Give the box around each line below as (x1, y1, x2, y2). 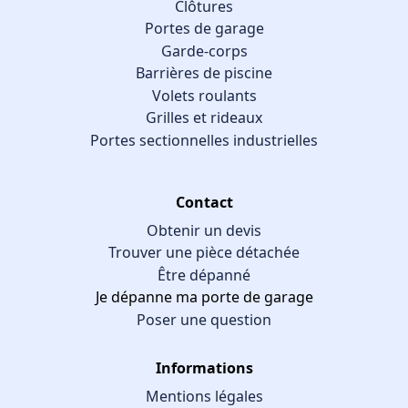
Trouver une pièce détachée (108, 242, 300, 263)
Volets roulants (151, 85, 257, 106)
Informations (155, 357, 253, 378)
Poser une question (137, 309, 271, 330)
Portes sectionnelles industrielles (90, 129, 318, 150)
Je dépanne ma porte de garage (95, 287, 313, 308)
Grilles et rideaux (146, 107, 262, 128)
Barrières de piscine (136, 63, 272, 84)
